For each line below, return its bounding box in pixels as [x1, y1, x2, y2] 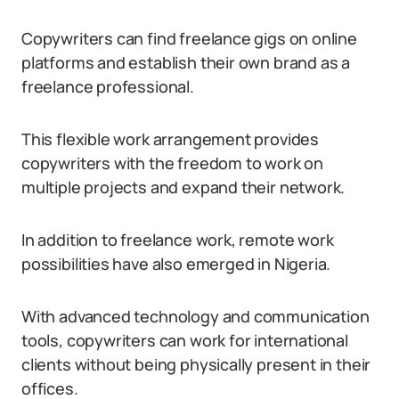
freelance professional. [21, 76, 194, 97]
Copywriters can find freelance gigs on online [21, 28, 357, 49]
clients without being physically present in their [21, 354, 371, 375]
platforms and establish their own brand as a [21, 52, 351, 73]
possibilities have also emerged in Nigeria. [21, 253, 331, 274]
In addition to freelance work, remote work [21, 229, 334, 250]
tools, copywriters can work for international [21, 330, 348, 351]
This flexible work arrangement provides [21, 128, 319, 150]
